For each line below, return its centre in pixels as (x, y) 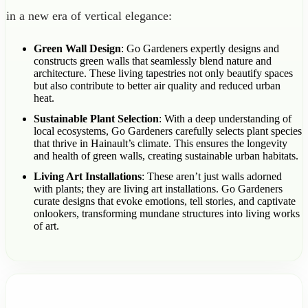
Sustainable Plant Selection (96, 118)
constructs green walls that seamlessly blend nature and (153, 60)
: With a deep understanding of (225, 118)
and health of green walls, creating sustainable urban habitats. (166, 155)
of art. (46, 225)
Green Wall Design (77, 48)
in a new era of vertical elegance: (89, 15)
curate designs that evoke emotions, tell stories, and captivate (165, 201)
